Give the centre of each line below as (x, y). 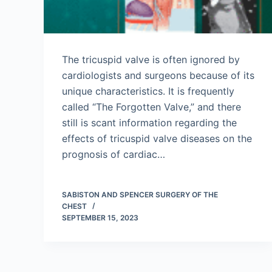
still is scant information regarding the (149, 123)
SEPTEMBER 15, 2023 (100, 218)
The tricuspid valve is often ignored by (151, 59)
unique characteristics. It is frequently (148, 91)
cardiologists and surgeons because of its (158, 75)
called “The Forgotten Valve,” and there (151, 107)
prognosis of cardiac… (114, 154)
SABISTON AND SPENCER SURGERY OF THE (140, 195)
